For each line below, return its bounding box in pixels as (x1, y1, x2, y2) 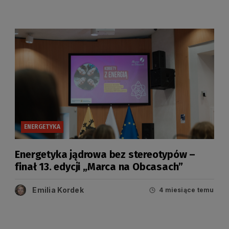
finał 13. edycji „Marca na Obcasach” (15, 160, 184, 173)
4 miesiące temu (159, 186, 214, 194)
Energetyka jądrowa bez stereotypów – (15, 148, 196, 161)
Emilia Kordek (32, 185, 84, 194)
